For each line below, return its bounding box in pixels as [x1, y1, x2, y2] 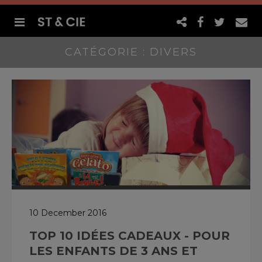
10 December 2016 [29, 207, 106, 218]
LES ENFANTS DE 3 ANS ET [29, 243, 198, 258]
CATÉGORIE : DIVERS [65, 46, 197, 58]
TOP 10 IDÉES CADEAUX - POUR [29, 228, 230, 243]
